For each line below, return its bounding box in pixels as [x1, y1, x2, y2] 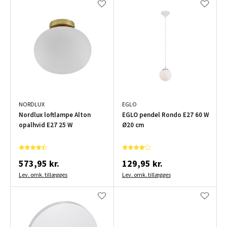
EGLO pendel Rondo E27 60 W [122, 110, 209, 119]
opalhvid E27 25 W [19, 120, 72, 129]
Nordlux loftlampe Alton [19, 110, 91, 119]
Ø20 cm [122, 120, 144, 129]
